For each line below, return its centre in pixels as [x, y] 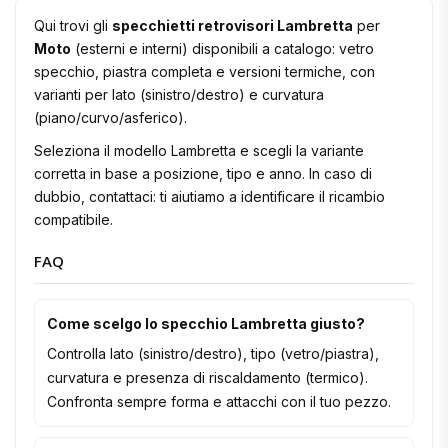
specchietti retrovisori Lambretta [232, 25]
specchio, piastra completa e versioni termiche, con [204, 71]
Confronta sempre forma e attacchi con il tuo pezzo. [219, 401]
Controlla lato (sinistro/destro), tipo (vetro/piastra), [213, 353]
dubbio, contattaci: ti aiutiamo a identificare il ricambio [209, 196]
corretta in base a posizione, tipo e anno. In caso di [203, 173]
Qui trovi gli [73, 25]
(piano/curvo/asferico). [110, 117]
